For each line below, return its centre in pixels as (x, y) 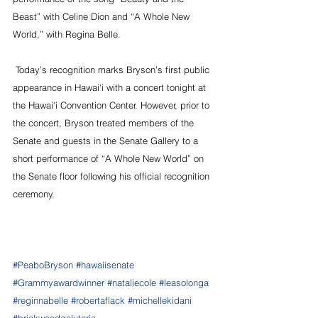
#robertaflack (98, 300)
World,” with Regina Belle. (67, 34)
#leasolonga (184, 282)
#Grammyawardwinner (59, 282)
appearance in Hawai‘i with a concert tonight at (111, 87)
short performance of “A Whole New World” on (110, 158)
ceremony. (34, 193)
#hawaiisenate (105, 264)
